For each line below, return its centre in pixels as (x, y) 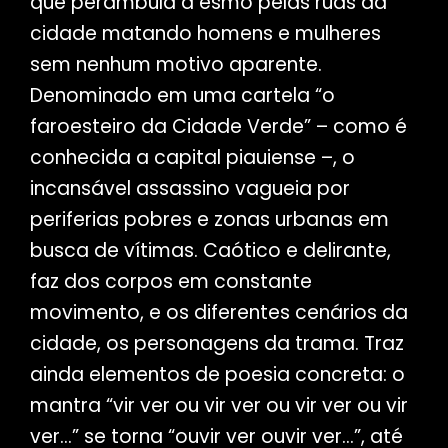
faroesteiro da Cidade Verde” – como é (218, 127)
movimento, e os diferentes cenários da (218, 313)
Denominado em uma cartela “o (182, 96)
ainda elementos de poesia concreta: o (217, 375)
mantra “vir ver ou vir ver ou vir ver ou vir (218, 406)
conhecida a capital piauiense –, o (192, 158)
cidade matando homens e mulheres (205, 34)
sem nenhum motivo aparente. (175, 65)
